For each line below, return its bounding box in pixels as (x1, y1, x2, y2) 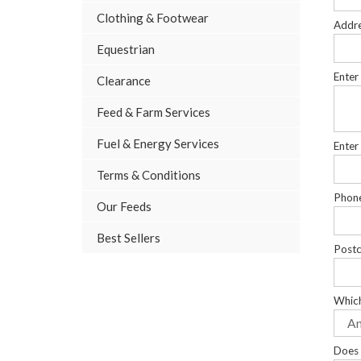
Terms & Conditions (97, 168, 201, 183)
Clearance (97, 73, 151, 89)
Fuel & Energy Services (97, 136, 219, 151)
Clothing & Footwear (97, 10, 209, 26)
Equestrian (97, 42, 155, 57)
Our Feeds (97, 199, 151, 214)
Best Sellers (97, 230, 160, 246)
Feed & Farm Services (97, 105, 210, 120)
